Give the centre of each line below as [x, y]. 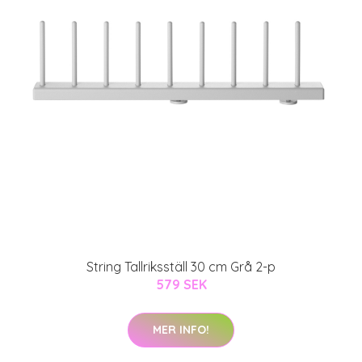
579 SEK [181, 284]
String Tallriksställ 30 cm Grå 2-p [181, 266]
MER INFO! [181, 329]
